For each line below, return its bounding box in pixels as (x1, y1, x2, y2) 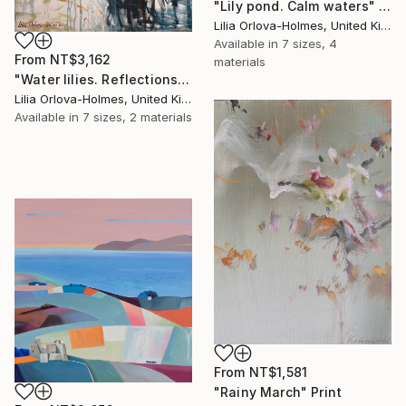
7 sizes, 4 (282, 36, 337, 52)
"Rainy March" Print (214, 383, 343, 400)
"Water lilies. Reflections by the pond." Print (178, 71, 190, 87)
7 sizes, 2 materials (82, 109, 192, 124)
